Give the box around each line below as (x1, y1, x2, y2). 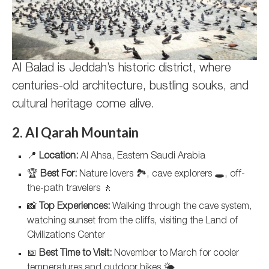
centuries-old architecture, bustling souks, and (12, 81, 249, 93)
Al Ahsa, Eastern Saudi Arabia (78, 152, 205, 162)
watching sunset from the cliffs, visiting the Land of (27, 217, 238, 226)
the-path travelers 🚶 (27, 184, 112, 194)
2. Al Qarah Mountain (12, 124, 139, 141)
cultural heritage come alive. (12, 99, 154, 111)
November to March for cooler (112, 249, 239, 259)
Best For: (40, 170, 77, 180)
